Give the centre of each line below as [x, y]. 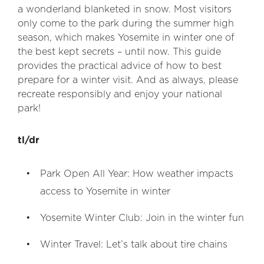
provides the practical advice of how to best [120, 66]
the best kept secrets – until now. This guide [119, 52]
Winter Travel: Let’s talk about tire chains [134, 245]
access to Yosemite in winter [105, 192]
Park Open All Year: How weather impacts [137, 174]
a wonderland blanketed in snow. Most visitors [125, 9]
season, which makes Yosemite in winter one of [126, 38]
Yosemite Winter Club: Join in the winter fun [142, 218]
